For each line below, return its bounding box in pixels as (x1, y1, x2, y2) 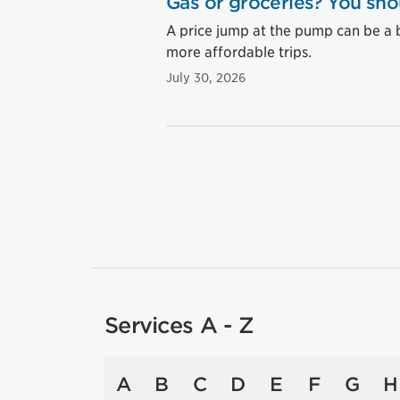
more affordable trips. (166, 44, 312, 61)
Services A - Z (104, 312, 254, 338)
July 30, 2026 (166, 71, 246, 85)
